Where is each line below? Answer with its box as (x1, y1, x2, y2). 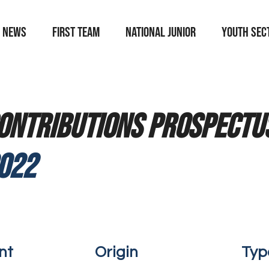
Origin (95, 244, 138, 260)
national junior (125, 24, 196, 41)
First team (52, 24, 100, 41)
